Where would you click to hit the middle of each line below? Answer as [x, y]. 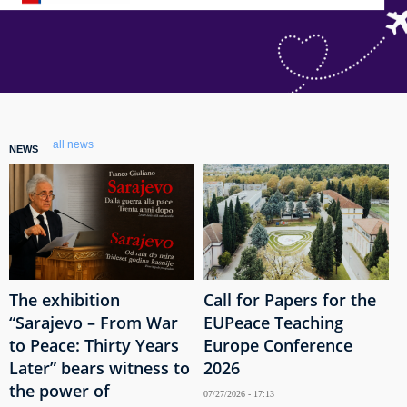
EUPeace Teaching [273, 322]
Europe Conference [278, 345]
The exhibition [65, 299]
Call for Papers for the [290, 299]
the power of [60, 390]
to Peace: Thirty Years [94, 345]
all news [73, 144]
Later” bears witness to [99, 367]
